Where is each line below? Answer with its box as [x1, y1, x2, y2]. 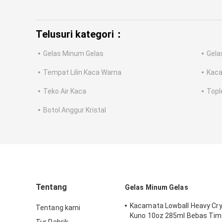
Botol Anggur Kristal [43, 106, 106, 114]
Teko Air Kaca [43, 87, 86, 96]
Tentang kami [36, 204, 81, 212]
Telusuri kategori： [36, 28, 124, 41]
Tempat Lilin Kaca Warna [43, 68, 121, 77]
